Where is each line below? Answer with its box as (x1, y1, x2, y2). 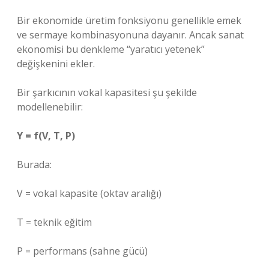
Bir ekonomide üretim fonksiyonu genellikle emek (17, 14, 241, 27)
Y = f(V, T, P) (17, 129, 75, 142)
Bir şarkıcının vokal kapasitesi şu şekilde (17, 86, 197, 99)
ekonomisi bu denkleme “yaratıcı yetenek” (17, 43, 205, 56)
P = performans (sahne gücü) (17, 244, 148, 258)
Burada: (17, 158, 52, 171)
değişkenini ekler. (17, 57, 95, 70)
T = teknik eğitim (17, 216, 92, 229)
